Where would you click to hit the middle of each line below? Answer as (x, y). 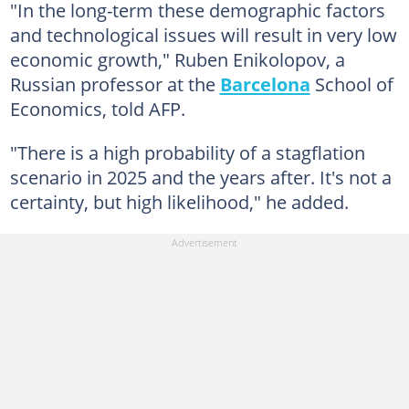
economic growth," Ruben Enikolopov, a (177, 59)
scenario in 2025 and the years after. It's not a (200, 177)
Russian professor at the (115, 84)
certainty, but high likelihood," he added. (179, 202)
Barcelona (265, 84)
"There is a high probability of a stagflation (187, 152)
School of (351, 84)
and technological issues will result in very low (203, 35)
